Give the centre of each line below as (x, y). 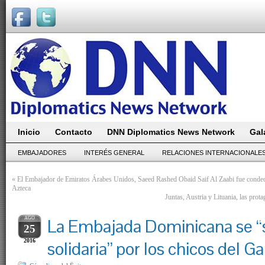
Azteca (21, 188)
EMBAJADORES (42, 153)
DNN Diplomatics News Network (171, 132)
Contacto (74, 132)
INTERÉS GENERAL (114, 153)
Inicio (29, 132)
